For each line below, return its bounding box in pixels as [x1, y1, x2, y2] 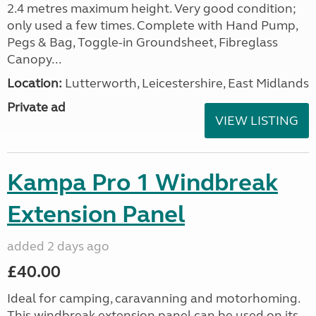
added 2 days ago [7, 238, 109, 254]
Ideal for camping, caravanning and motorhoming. [7, 291, 300, 306]
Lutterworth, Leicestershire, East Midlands [62, 75, 309, 91]
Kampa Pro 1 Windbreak [7, 168, 278, 197]
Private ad [7, 99, 66, 115]
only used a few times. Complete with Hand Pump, [7, 18, 298, 33]
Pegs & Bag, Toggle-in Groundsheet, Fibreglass [7, 35, 278, 50]
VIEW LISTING [215, 113, 298, 128]
